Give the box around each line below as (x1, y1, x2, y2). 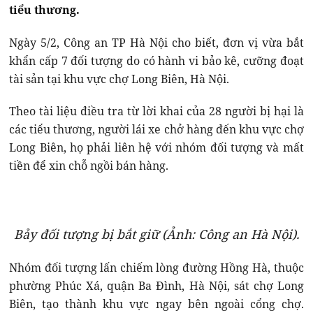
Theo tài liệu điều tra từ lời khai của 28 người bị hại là (9, 103, 304, 119)
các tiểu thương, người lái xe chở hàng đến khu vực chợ (9, 122, 304, 138)
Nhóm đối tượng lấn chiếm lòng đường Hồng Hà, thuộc (9, 260, 304, 276)
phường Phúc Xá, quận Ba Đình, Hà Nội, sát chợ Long (9, 278, 304, 294)
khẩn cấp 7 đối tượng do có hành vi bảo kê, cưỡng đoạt (9, 53, 304, 69)
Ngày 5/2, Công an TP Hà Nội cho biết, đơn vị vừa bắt (9, 35, 304, 51)
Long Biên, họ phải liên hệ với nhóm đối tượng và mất (9, 140, 304, 156)
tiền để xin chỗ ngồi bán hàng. (9, 158, 169, 174)
